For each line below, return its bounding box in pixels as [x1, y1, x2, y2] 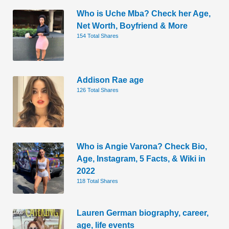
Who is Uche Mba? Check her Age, [77, 8, 211, 18]
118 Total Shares [77, 177, 119, 184]
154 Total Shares [77, 32, 119, 39]
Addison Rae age [77, 75, 144, 84]
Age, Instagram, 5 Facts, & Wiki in [77, 153, 206, 163]
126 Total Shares [77, 86, 119, 93]
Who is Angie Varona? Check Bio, [77, 141, 208, 151]
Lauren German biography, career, [77, 208, 209, 217]
